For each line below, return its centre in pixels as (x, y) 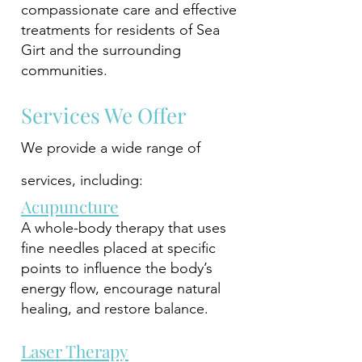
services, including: (82, 180)
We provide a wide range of (111, 148)
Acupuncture (70, 206)
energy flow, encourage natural (121, 288)
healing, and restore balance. (115, 309)
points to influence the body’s (117, 268)
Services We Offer (104, 115)
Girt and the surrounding (101, 50)
